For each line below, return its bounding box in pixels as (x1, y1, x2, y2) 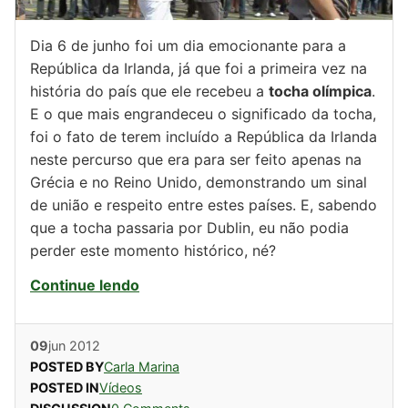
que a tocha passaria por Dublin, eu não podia (30, 219, 349, 238)
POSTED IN (30, 379, 99, 395)
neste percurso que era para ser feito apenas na (30, 150, 362, 169)
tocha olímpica (269, 82, 372, 101)
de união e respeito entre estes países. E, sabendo (30, 196, 377, 215)
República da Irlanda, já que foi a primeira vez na (30, 59, 367, 78)
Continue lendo (30, 275, 139, 294)
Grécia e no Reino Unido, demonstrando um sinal (30, 173, 367, 192)
